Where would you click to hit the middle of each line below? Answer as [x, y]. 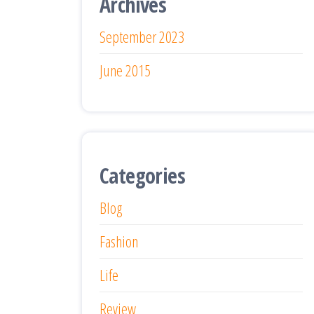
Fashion [119, 241]
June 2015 [125, 70]
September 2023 [142, 36]
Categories [142, 175]
